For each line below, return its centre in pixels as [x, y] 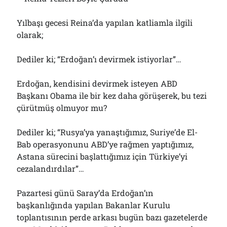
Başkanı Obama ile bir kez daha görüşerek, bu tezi [112, 96]
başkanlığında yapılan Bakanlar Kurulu [94, 205]
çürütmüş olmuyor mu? [62, 108]
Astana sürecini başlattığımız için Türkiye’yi [102, 156]
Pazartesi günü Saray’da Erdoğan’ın [85, 193]
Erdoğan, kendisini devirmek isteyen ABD [97, 83]
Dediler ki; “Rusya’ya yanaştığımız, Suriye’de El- [107, 132]
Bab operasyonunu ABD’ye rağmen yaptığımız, [105, 144]
